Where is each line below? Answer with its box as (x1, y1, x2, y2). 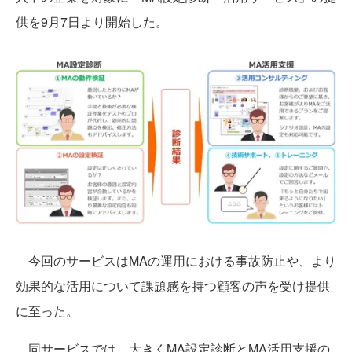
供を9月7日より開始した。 (16, 13, 168, 31)
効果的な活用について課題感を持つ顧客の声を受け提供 (16, 277, 330, 295)
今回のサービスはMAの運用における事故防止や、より (16, 251, 336, 270)
